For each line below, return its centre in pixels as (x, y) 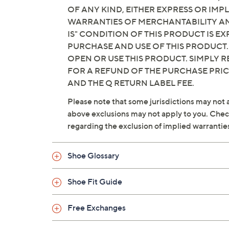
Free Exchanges (97, 208)
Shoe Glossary (93, 156)
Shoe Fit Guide (95, 182)
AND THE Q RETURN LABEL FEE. (131, 83)
